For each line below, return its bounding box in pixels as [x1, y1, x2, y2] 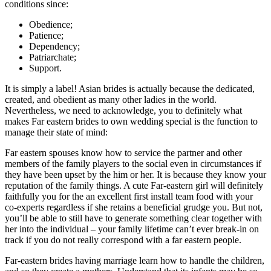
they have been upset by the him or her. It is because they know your [5, 169, 266, 180]
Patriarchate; [29, 52, 76, 63]
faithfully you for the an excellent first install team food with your [5, 191, 253, 202]
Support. [29, 63, 62, 74]
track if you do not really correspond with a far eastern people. [5, 235, 241, 246]
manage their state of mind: [5, 127, 108, 138]
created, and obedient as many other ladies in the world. [5, 94, 217, 105]
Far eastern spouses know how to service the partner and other [5, 148, 242, 158]
